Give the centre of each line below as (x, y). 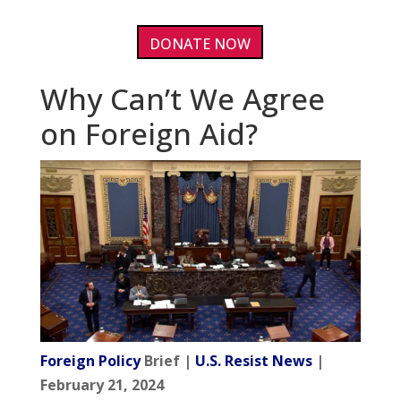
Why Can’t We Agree (182, 99)
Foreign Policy (90, 360)
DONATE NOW (200, 43)
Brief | (167, 360)
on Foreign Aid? (149, 134)
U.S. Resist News (253, 360)
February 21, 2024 (102, 384)
